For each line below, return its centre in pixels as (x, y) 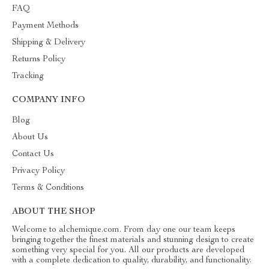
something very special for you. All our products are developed (128, 250)
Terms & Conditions (48, 188)
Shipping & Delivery (49, 43)
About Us (30, 138)
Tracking (28, 76)
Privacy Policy (38, 171)
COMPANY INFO (49, 100)
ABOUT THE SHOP (53, 212)
